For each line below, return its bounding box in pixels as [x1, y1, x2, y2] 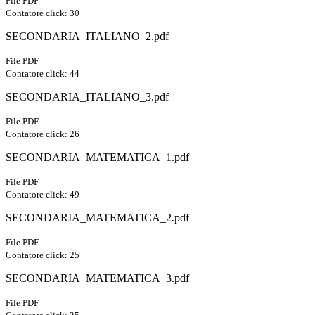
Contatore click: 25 [6, 250, 79, 261]
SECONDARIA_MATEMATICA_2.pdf [6, 212, 189, 224]
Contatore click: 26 [6, 129, 79, 140]
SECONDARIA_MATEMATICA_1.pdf [6, 151, 189, 164]
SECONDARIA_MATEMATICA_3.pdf [6, 272, 189, 285]
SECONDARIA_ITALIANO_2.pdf [6, 30, 169, 43]
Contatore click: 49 [6, 189, 79, 200]
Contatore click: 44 [6, 68, 79, 79]
